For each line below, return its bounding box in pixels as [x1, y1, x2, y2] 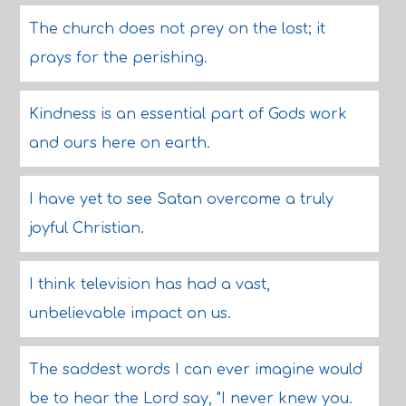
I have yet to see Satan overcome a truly [28, 191, 333, 208]
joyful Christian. [28, 220, 144, 237]
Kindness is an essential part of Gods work [28, 106, 347, 122]
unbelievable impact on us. [28, 305, 231, 322]
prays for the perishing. [28, 50, 208, 66]
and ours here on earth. [28, 135, 210, 151]
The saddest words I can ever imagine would [28, 362, 362, 378]
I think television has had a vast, [28, 276, 270, 293]
